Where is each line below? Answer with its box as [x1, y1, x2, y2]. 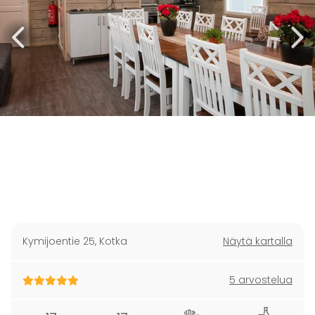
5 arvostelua [229, 273, 292, 287]
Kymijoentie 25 [22, 234, 95, 248]
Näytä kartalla [223, 234, 292, 248]
